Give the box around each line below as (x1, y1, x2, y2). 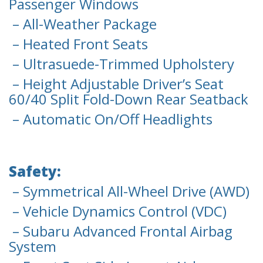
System (9, 237, 56, 257)
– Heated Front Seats (9, 34, 148, 54)
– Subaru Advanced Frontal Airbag (9, 221, 232, 241)
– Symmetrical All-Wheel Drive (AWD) (9, 181, 249, 201)
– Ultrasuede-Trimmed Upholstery (9, 54, 234, 74)
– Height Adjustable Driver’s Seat (9, 74, 224, 94)
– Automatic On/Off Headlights (9, 109, 213, 129)
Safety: (9, 161, 61, 181)
